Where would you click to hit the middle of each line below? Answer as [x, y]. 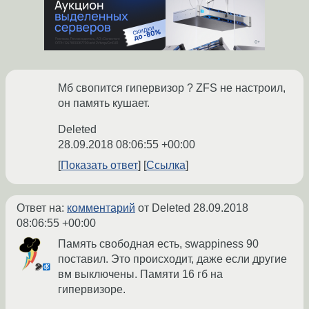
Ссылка [166, 166]
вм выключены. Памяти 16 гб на [140, 275]
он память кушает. [104, 103]
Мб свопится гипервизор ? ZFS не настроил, [172, 88]
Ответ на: [42, 208]
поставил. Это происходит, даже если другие [172, 259]
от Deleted [164, 208]
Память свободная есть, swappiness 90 [158, 244]
